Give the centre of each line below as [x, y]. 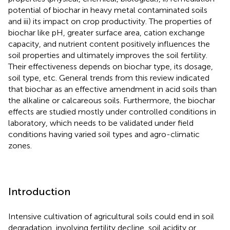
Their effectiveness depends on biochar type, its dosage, [111, 66]
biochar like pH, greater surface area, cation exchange [107, 32]
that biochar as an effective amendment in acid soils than [112, 89]
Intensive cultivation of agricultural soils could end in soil [111, 216]
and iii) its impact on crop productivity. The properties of [110, 21]
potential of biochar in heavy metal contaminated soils [108, 10]
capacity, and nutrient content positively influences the [109, 44]
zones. [20, 145]
